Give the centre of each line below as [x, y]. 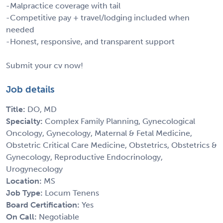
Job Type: [25, 193]
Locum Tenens [72, 193]
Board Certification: [44, 205]
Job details [30, 89]
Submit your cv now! [45, 65]
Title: [17, 109]
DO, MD [42, 109]
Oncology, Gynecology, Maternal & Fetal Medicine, [99, 133]
